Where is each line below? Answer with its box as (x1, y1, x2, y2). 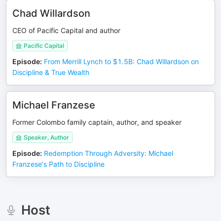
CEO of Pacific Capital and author (12, 26, 120, 35)
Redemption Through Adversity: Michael (44, 149, 173, 157)
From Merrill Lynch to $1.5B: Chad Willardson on (44, 57, 199, 66)
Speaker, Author (24, 134, 69, 141)
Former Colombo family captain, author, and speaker (12, 118, 182, 126)
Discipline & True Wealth (12, 68, 89, 76)
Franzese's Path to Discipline (12, 160, 105, 168)
